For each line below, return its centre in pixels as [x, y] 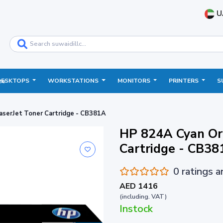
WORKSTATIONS [74, 80]
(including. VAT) [143, 196]
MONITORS [134, 80]
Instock [136, 209]
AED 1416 [139, 186]
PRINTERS [184, 80]
